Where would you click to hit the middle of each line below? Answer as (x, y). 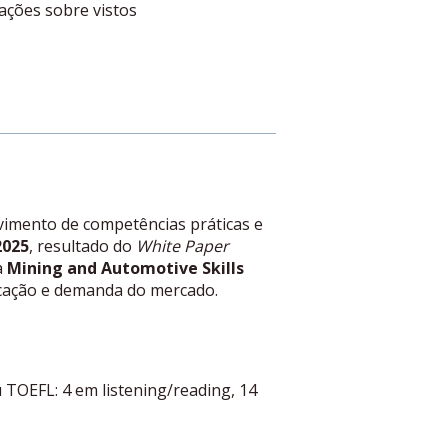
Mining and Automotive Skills (125, 268)
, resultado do (82, 246)
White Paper (182, 246)
